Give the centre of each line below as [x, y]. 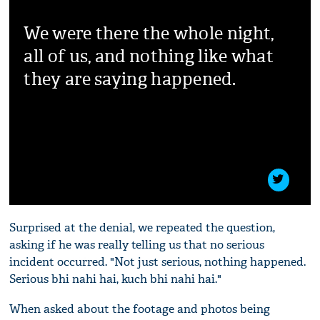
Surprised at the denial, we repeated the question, [142, 227]
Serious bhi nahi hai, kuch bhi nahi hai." [116, 279]
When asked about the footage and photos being [140, 309]
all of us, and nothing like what [149, 56]
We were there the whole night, [149, 33]
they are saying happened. [130, 79]
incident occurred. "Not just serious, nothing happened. [158, 261]
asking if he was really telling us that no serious [137, 244]
